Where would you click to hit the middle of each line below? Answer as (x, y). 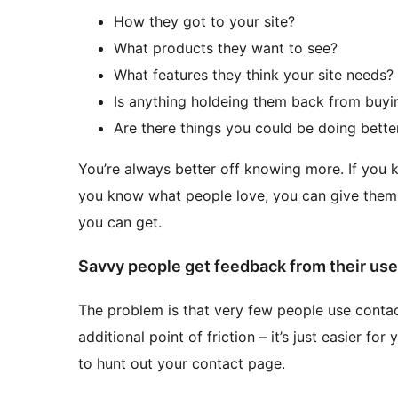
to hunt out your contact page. (182, 364)
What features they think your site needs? (254, 75)
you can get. (120, 223)
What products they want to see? (226, 48)
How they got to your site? (204, 22)
